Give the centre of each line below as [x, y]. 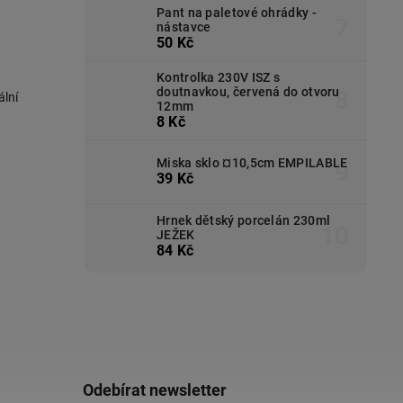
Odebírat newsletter [155, 390]
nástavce [184, 27]
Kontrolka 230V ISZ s [219, 77]
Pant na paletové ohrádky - [237, 12]
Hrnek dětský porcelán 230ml [244, 220]
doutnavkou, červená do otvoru [248, 91]
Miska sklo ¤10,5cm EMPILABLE [252, 163]
